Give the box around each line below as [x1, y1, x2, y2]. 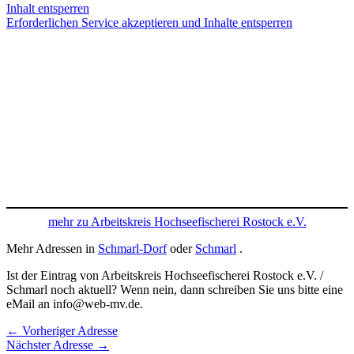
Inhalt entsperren [6, 2, 89, 16]
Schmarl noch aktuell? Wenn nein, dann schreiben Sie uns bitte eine [6, 283, 343, 297]
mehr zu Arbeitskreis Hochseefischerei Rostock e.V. [47, 215, 307, 229]
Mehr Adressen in [6, 242, 98, 256]
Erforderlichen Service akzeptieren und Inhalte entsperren [6, 16, 292, 30]
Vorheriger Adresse [19, 324, 118, 338]
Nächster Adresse [6, 338, 96, 352]
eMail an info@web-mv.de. [6, 297, 143, 311]
